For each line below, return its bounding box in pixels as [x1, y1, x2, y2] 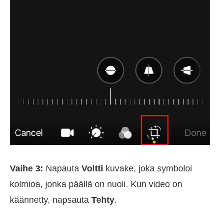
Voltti [82, 164, 103, 174]
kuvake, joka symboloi [103, 164, 192, 174]
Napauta [43, 164, 82, 174]
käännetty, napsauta [10, 195, 91, 205]
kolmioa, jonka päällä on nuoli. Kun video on [10, 179, 182, 190]
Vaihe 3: [10, 164, 43, 174]
